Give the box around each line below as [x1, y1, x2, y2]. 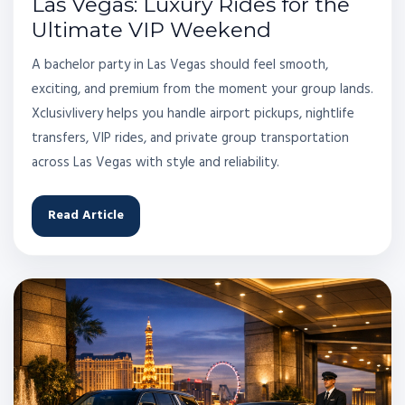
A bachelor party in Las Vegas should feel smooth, [32, 53, 328, 76]
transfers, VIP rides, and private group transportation [32, 127, 349, 149]
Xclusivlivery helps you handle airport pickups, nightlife [32, 102, 354, 125]
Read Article [48, 205, 124, 227]
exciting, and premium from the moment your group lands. [32, 78, 373, 100]
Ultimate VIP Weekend [32, 16, 271, 42]
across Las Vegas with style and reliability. [32, 151, 279, 174]
